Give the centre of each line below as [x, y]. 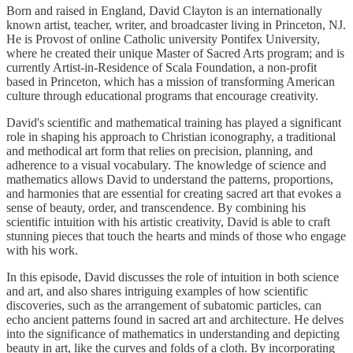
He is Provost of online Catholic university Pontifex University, [163, 39]
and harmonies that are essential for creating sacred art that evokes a [174, 194]
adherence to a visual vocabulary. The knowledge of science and [166, 165]
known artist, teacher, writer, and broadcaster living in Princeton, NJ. [176, 25]
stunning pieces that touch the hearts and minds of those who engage [176, 236]
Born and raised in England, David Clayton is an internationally [164, 11]
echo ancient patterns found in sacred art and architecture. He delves [175, 320]
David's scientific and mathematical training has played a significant [174, 123]
